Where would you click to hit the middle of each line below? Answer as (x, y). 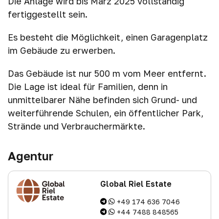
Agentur (31, 156)
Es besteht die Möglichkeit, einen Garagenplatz (108, 37)
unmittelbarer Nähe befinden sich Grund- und (102, 100)
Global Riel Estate (136, 184)
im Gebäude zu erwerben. (62, 50)
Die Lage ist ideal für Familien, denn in (88, 87)
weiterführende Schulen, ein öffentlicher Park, (106, 113)
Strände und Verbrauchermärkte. (77, 126)
